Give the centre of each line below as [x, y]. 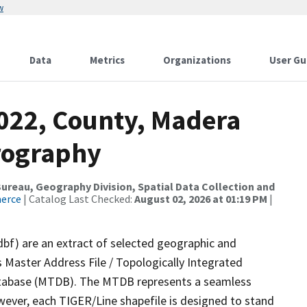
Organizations [197, 60]
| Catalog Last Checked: [78, 199]
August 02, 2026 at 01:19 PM [201, 199]
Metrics [107, 60]
